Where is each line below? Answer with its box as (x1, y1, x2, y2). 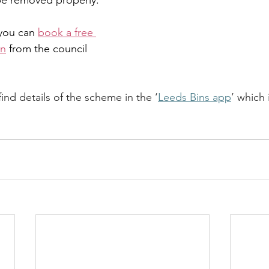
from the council (6, 42, 90, 55)
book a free (38, 26, 96, 39)
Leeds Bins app (158, 91, 231, 104)
